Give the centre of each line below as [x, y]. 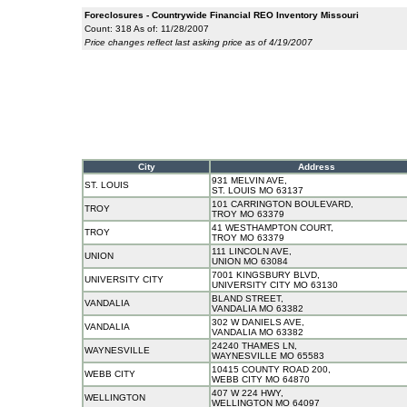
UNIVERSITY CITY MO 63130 [275, 285]
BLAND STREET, [248, 298]
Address [316, 167]
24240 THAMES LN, [254, 346]
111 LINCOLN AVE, [252, 251]
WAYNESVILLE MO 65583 [268, 356]
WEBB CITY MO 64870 [261, 379]
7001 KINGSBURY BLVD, [266, 275]
